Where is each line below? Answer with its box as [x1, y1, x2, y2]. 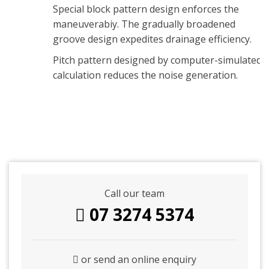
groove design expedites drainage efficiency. [52, 32, 252, 46]
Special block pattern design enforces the [52, 2, 239, 16]
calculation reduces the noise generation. [52, 68, 238, 82]
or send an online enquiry [79, 253, 196, 266]
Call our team [104, 187, 165, 200]
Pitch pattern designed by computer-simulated [52, 53, 262, 67]
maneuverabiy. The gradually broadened [52, 17, 235, 31]
